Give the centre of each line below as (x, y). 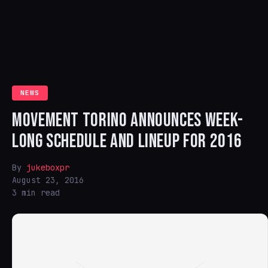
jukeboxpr (48, 167)
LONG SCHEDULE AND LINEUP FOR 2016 (127, 141)
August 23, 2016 (48, 180)
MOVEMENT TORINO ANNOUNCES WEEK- (128, 121)
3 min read (36, 193)
